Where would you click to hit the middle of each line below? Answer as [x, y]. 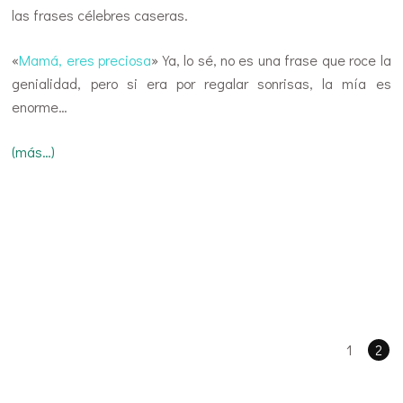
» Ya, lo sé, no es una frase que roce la [271, 60]
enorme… [40, 107]
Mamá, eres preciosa [85, 60]
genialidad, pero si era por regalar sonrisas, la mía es [201, 84]
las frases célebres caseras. [100, 15]
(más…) [34, 152]
